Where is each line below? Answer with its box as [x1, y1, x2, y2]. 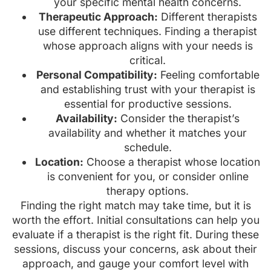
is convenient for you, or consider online [47, 170, 249, 183]
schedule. [123, 141, 172, 154]
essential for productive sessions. [64, 97, 232, 111]
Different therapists [157, 10, 257, 24]
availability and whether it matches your [48, 126, 247, 140]
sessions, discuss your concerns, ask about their [14, 243, 257, 256]
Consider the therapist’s [117, 112, 240, 125]
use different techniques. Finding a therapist [38, 25, 257, 38]
